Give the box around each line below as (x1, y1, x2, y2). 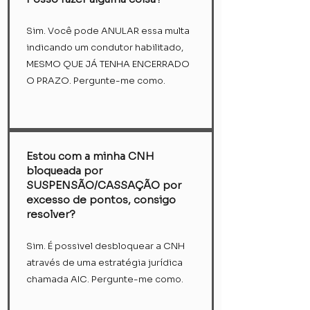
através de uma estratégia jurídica (26, 257, 183, 268)
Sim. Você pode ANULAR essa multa (26, 25, 190, 37)
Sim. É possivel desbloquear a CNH (26, 240, 185, 252)
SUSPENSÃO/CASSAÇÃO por (26, 179, 181, 192)
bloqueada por (26, 164, 102, 177)
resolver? (26, 208, 75, 221)
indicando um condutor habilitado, (26, 42, 183, 53)
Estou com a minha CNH (26, 149, 154, 163)
